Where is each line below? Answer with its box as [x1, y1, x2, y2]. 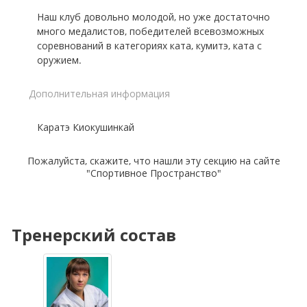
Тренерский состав [12, 223, 176, 246]
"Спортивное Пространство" [86, 167, 221, 180]
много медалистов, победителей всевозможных [37, 25, 264, 38]
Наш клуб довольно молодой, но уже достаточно [37, 10, 270, 23]
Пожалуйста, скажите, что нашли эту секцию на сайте [27, 154, 280, 167]
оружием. [37, 53, 82, 66]
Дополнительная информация [29, 87, 170, 100]
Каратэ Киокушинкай [37, 121, 134, 134]
